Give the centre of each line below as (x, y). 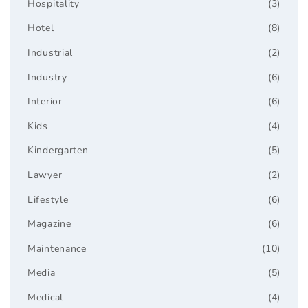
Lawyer (45, 175)
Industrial (51, 52)
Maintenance (57, 248)
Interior (45, 102)
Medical (46, 298)
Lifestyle (48, 199)
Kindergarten (58, 151)
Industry (47, 77)
